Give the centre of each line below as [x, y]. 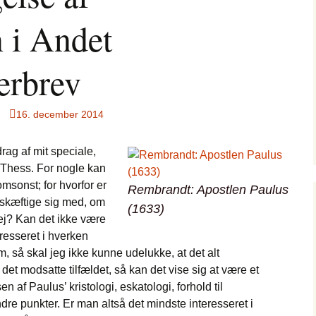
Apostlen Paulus [243, 190]
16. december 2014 [60, 114]
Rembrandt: [162, 190]
